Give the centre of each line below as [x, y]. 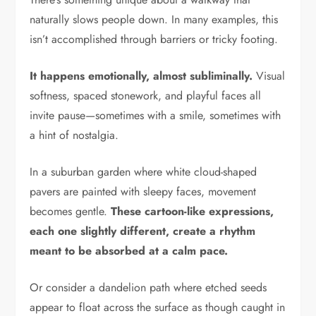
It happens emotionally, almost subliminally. [143, 75]
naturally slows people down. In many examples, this [154, 19]
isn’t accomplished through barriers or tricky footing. [154, 39]
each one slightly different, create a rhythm [143, 231]
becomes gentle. [71, 211]
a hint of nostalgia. [74, 135]
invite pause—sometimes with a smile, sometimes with [156, 115]
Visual [271, 75]
